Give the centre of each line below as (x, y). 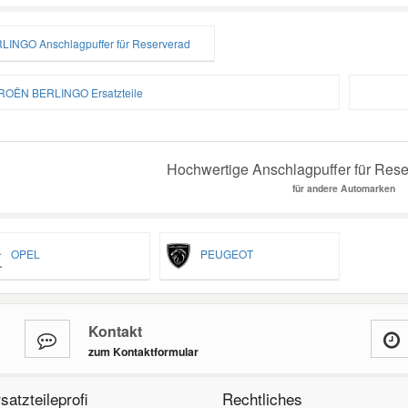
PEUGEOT (222, 253)
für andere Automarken (344, 188)
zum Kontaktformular (143, 351)
